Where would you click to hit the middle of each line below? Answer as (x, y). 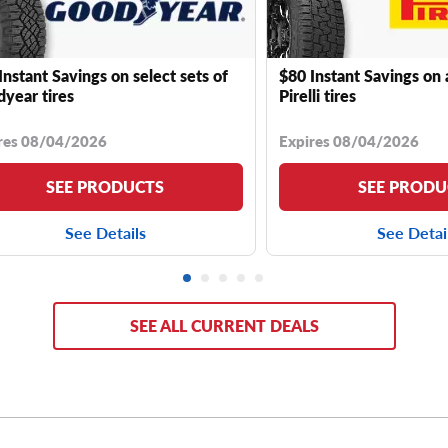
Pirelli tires (317, 95)
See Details (105, 232)
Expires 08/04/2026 (349, 140)
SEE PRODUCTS (105, 186)
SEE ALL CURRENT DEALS (224, 325)
